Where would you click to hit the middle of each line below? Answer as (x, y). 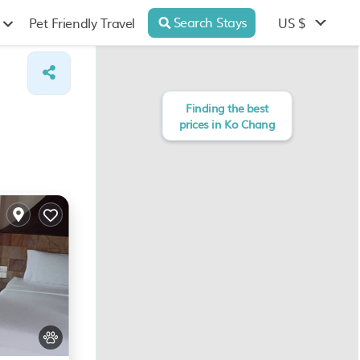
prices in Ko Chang (227, 124)
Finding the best (227, 108)
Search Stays (210, 21)
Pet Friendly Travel (82, 22)
